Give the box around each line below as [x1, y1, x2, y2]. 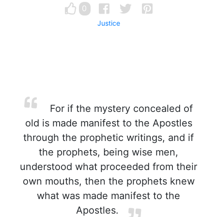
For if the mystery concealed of [46, 103, 193, 114]
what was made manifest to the [37, 190, 180, 201]
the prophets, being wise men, [39, 146, 178, 158]
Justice [97, 19, 120, 27]
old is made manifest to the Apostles [25, 117, 192, 129]
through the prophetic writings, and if [23, 132, 194, 143]
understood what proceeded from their [20, 161, 197, 172]
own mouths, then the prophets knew [22, 175, 195, 187]
